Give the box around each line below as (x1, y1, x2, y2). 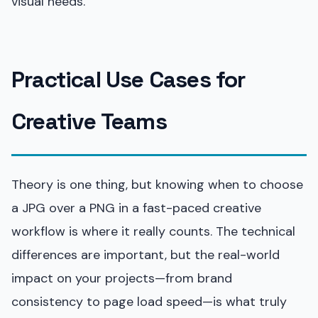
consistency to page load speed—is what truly (11, 292, 287, 310)
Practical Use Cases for (11, 65, 246, 94)
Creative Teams (11, 106, 167, 136)
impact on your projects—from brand (11, 269, 232, 287)
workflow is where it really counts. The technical (11, 222, 295, 240)
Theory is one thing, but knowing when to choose (11, 175, 303, 193)
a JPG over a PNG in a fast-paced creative (11, 199, 261, 216)
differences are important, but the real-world (11, 246, 280, 263)
